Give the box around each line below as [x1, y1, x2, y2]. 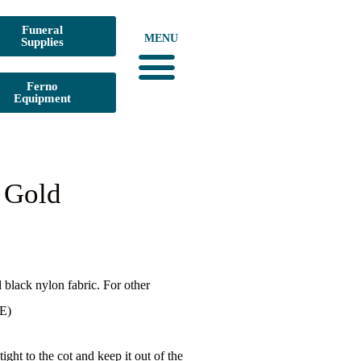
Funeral [21, 23, 63, 36]
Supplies [20, 35, 64, 48]
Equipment [13, 92, 71, 105]
